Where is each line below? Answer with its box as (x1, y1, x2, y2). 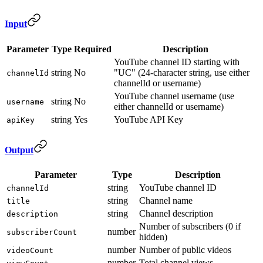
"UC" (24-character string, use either (114, 67, 249, 77)
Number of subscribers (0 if (139, 221, 241, 232)
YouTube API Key (114, 114, 183, 124)
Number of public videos (139, 245, 231, 255)
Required (74, 43, 112, 54)
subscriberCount (6, 228, 77, 237)
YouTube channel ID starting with (114, 56, 240, 67)
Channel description (139, 208, 213, 219)
